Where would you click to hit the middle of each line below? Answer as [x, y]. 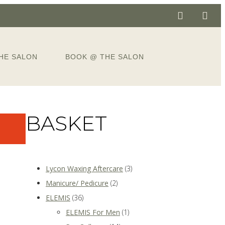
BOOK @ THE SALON [104, 57]
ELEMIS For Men [93, 212]
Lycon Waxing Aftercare [84, 169]
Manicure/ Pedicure [77, 183]
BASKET [66, 124]
